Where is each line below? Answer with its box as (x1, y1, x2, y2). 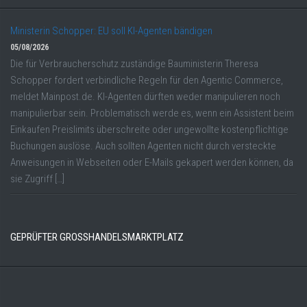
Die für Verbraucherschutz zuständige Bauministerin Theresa (10, 58, 258, 71)
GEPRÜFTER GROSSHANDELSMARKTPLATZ (10, 231, 177, 244)
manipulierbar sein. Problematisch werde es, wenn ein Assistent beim (10, 107, 294, 120)
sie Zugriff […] (10, 173, 64, 186)
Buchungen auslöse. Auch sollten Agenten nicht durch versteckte (10, 140, 276, 153)
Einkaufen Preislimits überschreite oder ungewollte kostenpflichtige (10, 123, 288, 136)
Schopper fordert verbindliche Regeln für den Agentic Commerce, (10, 74, 283, 87)
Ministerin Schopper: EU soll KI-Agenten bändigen (10, 25, 212, 38)
